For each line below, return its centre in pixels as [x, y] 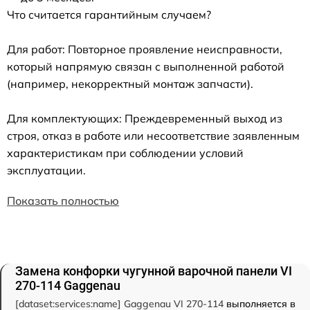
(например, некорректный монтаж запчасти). [130, 84]
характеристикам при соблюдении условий [125, 153]
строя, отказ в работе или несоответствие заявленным [153, 136]
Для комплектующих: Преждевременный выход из [145, 119]
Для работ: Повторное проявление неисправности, [145, 49]
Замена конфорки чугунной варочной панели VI [154, 271]
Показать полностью [63, 201]
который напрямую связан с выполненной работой [146, 67]
